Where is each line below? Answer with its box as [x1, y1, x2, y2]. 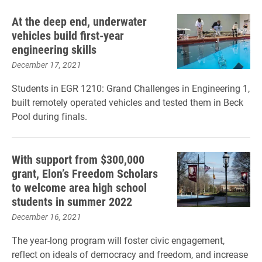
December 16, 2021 [12, 211, 81, 222]
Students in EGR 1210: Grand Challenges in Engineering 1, [12, 82, 250, 94]
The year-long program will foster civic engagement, [12, 234, 225, 246]
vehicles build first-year [12, 27, 124, 43]
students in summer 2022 [12, 194, 132, 209]
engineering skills [12, 42, 96, 57]
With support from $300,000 [12, 151, 144, 167]
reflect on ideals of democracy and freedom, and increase [12, 248, 248, 260]
